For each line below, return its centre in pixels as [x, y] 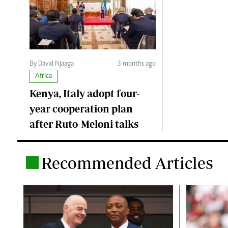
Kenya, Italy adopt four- [84, 94]
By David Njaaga [52, 64]
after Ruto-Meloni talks [84, 124]
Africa [44, 77]
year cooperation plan [81, 109]
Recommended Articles [127, 163]
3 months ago [136, 64]
